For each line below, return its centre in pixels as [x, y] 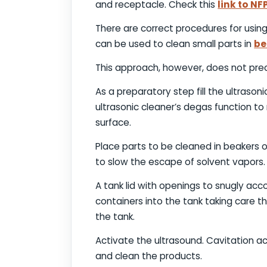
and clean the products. [149, 256]
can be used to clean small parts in [175, 44]
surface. [114, 123]
